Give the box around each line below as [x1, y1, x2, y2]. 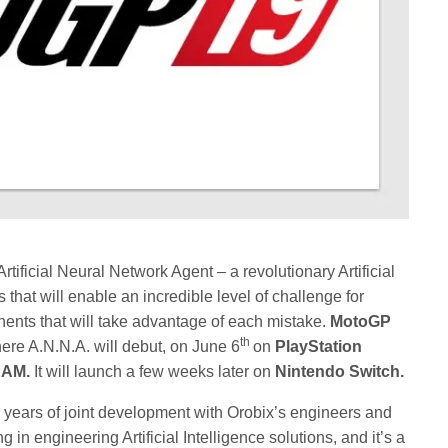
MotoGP [330, 313, 392, 330]
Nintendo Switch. [275, 363, 405, 380]
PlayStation [275, 338, 363, 355]
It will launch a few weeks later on [34, 363, 276, 380]
